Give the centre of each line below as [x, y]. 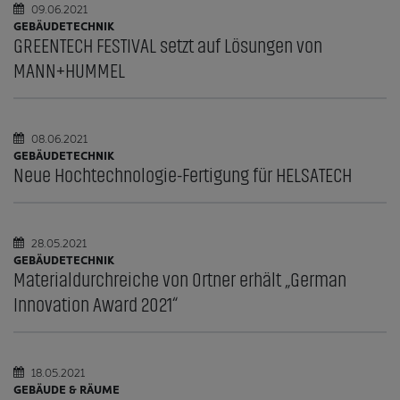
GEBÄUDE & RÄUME [67, 388]
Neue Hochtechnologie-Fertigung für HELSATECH [183, 175]
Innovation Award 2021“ [96, 305]
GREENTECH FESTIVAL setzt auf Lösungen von [168, 46]
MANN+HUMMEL [69, 71]
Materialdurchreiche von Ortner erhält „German [180, 280]
